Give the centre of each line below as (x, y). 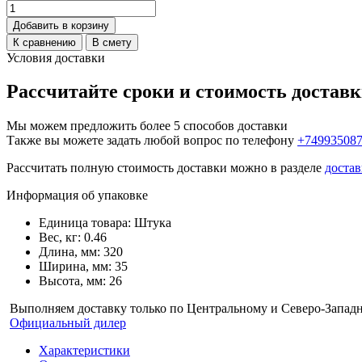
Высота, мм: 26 (80, 281)
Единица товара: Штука (105, 223)
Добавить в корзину (61, 25)
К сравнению (44, 42)
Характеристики (84, 351)
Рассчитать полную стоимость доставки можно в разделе (166, 168)
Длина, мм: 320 (81, 252)
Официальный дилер (68, 323)
